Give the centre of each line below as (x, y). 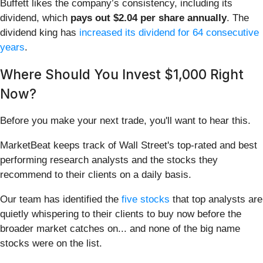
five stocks (146, 200)
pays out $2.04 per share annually (149, 18)
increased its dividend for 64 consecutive (169, 33)
